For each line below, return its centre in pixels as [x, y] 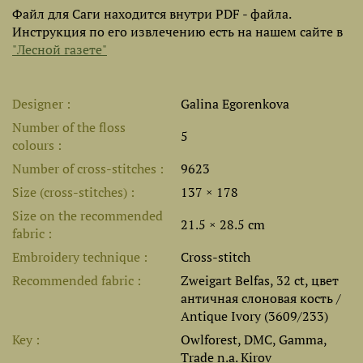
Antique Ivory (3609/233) [254, 316]
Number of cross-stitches [86, 169]
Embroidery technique [78, 257]
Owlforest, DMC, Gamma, [254, 340]
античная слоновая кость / [261, 298]
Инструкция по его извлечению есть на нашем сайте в [177, 32]
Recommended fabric [75, 280]
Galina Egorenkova [235, 104]
